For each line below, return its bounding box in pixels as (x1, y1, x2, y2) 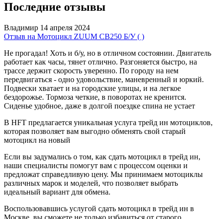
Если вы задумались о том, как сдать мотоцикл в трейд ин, (4, 152, 200, 161)
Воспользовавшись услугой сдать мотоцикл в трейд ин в (4, 204, 194, 213)
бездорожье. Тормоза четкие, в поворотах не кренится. (4, 92, 186, 101)
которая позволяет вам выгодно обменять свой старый (4, 127, 186, 135)
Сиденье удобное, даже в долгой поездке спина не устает (4, 101, 195, 110)
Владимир (4, 23, 38, 32)
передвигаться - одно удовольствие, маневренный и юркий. (4, 75, 204, 84)
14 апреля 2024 (40, 23, 90, 32)
